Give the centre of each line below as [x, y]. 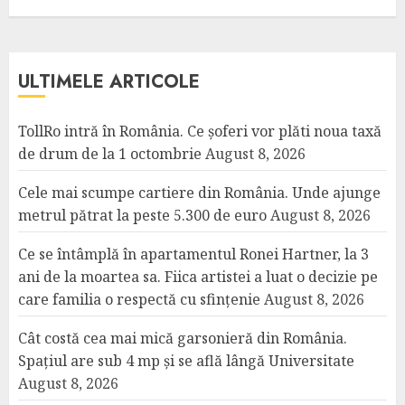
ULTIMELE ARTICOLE [109, 82]
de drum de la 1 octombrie [110, 154]
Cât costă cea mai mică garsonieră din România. [183, 338]
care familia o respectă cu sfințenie [139, 299]
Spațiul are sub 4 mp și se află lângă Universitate [186, 361]
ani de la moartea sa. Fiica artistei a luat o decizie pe [198, 277]
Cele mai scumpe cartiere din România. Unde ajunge [199, 193]
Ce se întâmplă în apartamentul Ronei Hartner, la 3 [193, 254]
